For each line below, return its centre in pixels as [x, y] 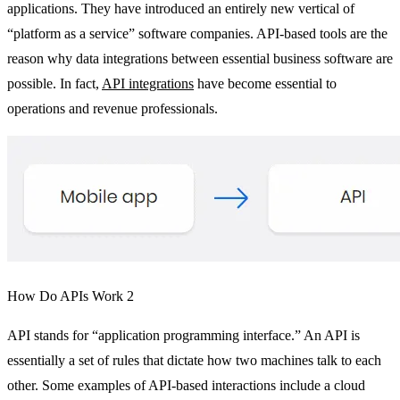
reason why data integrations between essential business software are [200, 58]
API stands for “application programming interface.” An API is [183, 335]
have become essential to [265, 83]
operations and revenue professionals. [112, 108]
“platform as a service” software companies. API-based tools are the [197, 33]
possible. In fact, [54, 83]
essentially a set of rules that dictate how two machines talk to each [194, 360]
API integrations [148, 83]
